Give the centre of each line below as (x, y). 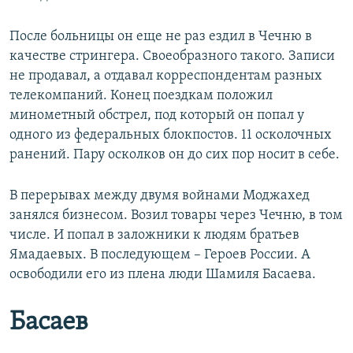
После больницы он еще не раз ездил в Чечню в (161, 36)
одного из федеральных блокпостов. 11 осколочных (171, 135)
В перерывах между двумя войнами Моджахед (160, 195)
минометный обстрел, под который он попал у (157, 115)
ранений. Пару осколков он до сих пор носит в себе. (175, 154)
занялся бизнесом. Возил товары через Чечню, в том (176, 215)
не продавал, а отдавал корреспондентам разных (166, 76)
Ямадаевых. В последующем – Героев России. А (160, 255)
